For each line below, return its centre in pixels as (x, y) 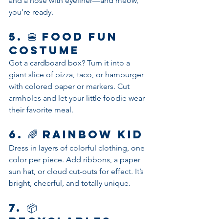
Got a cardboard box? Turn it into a (70, 63)
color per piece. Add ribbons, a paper (76, 160)
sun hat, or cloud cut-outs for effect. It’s (77, 171)
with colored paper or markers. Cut (70, 86)
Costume (44, 50)
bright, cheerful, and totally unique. (70, 183)
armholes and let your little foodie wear (78, 98)
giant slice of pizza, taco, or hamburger (77, 75)
